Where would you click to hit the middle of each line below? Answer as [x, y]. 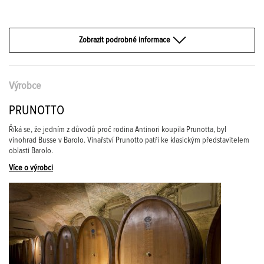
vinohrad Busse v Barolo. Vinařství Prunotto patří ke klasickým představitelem [129, 140]
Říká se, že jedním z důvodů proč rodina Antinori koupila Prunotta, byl [118, 130]
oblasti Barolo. [31, 151]
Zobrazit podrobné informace [125, 40]
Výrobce [25, 86]
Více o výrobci [31, 168]
